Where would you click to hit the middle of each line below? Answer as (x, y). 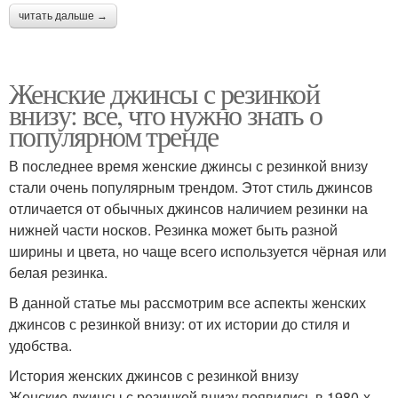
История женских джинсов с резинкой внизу (154, 375)
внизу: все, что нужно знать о (166, 114)
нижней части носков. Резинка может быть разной (173, 229)
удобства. (40, 345)
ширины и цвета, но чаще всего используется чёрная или (198, 251)
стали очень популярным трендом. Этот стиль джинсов (191, 187)
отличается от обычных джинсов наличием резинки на (188, 208)
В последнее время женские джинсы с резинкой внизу (188, 165)
